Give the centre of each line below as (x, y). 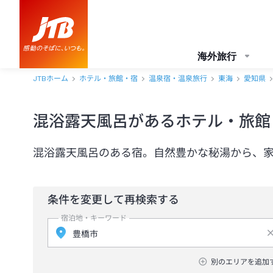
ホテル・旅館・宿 (108, 79)
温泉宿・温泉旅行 (178, 79)
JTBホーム (51, 79)
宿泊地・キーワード (94, 218)
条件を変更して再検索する (113, 200)
